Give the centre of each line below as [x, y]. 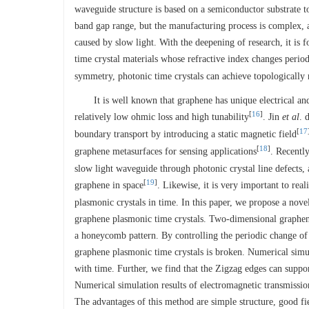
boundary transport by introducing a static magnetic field [186, 134]
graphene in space [109, 185]
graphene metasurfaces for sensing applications [166, 151]
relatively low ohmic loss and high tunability [162, 117]
